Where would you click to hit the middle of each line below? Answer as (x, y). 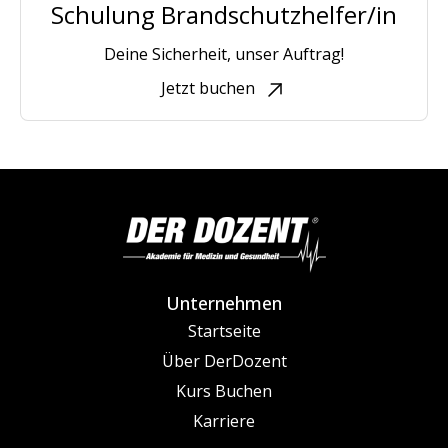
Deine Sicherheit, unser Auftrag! (224, 53)
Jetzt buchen (208, 87)
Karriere (224, 420)
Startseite (224, 330)
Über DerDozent (224, 360)
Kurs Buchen (224, 390)
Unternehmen (224, 302)
